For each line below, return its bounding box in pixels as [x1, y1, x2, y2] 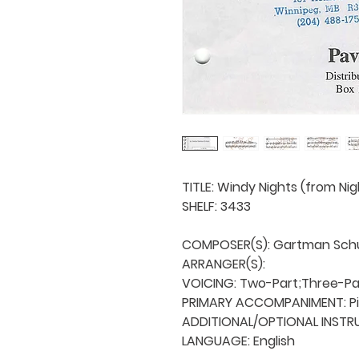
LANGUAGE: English [182, 331, 295, 350]
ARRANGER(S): [182, 254, 268, 273]
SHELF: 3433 [182, 196, 251, 216]
